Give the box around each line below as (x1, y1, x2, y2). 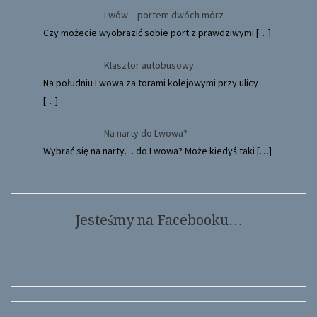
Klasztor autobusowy (103, 59, 194, 72)
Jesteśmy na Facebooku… (74, 212, 243, 229)
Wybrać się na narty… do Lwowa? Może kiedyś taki (43, 144, 257, 158)
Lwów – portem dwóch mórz (103, 8, 224, 22)
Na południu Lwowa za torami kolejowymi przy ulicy (43, 76, 258, 90)
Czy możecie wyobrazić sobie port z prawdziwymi (43, 26, 256, 40)
